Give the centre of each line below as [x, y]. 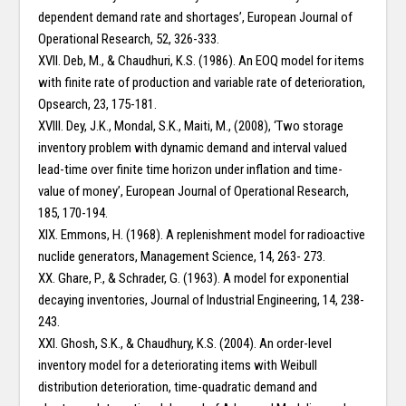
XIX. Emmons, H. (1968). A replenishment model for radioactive [202, 235]
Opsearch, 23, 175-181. [98, 105]
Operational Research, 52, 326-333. [129, 39]
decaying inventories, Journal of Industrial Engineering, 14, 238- [202, 300]
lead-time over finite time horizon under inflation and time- [191, 170]
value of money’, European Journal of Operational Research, [194, 192]
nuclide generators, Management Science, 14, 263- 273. [182, 257]
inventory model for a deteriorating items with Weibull [178, 366]
